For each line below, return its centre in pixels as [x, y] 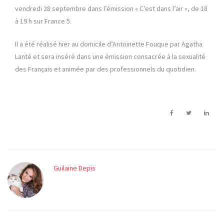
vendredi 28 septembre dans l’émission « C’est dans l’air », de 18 [111, 9]
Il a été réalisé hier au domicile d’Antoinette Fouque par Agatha [109, 44]
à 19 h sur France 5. [43, 21]
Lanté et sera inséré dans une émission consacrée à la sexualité [110, 57]
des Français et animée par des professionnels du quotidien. [105, 69]
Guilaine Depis [74, 168]
